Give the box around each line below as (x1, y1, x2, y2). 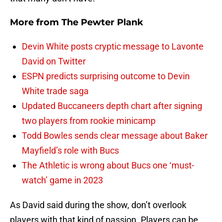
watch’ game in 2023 (22, 175, 103, 186)
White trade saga (22, 86, 89, 97)
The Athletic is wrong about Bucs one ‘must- (22, 160, 194, 171)
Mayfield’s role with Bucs (22, 145, 119, 156)
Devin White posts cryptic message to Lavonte (22, 41, 204, 52)
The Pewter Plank (61, 17, 143, 28)
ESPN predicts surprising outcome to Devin (22, 71, 190, 82)
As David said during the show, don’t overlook (10, 200, 186, 211)
